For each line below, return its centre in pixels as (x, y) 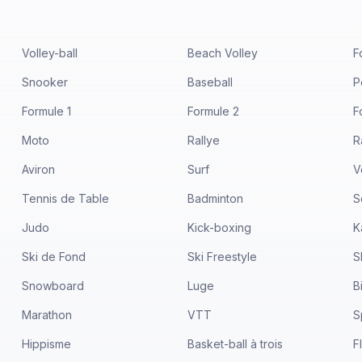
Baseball (210, 82)
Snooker (44, 82)
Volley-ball (49, 53)
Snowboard (53, 286)
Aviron (38, 169)
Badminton (215, 198)
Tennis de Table (65, 198)
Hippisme (46, 344)
